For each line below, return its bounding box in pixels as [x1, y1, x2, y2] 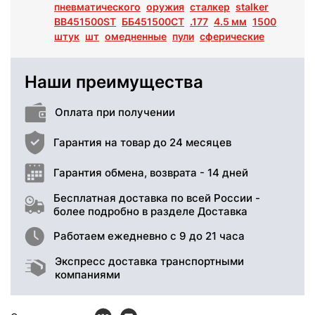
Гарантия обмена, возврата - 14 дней [53, 166, 248, 180]
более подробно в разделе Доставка [53, 204, 247, 218]
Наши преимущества [25, 71, 203, 92]
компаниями [55, 267, 120, 281]
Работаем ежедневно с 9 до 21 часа [53, 229, 245, 243]
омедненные [105, 30, 167, 42]
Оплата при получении [55, 105, 175, 120]
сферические [200, 30, 264, 42]
